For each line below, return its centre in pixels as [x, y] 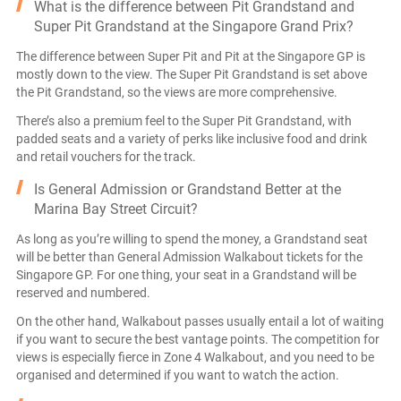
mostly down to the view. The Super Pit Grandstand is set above [192, 74]
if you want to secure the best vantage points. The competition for [198, 339]
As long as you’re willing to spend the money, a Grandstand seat [192, 239]
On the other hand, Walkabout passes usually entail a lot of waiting [200, 321]
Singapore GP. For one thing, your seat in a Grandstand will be [186, 274]
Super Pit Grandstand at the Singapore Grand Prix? [194, 26]
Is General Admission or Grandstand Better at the [188, 189]
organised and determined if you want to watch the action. [178, 375]
